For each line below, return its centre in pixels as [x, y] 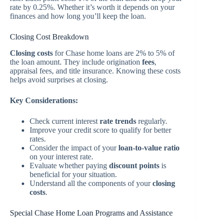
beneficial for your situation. [73, 175]
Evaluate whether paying [69, 166]
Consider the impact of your [74, 148]
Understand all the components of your [91, 184]
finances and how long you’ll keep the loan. [78, 16]
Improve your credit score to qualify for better [100, 130]
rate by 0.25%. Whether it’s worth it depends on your [92, 7]
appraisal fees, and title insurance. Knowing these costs [95, 71]
